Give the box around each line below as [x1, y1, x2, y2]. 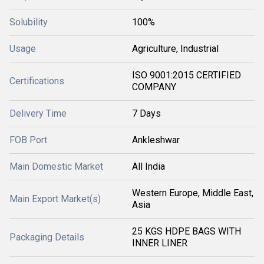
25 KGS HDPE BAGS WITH [132, 226, 241, 237]
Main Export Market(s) [9, 193, 101, 204]
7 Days [132, 108, 161, 119]
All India [132, 161, 165, 172]
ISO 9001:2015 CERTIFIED [132, 70, 241, 81]
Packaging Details [9, 232, 84, 243]
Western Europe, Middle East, [132, 187, 253, 199]
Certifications [9, 75, 64, 87]
